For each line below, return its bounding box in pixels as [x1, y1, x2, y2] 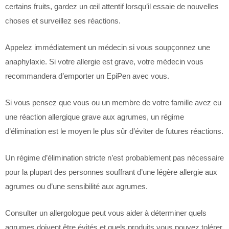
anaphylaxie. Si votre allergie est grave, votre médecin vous [5, 57, 203, 66]
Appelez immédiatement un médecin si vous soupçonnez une [5, 43, 210, 52]
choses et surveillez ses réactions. [5, 16, 121, 25]
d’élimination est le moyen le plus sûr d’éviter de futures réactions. [5, 127, 223, 135]
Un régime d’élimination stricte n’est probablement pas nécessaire [5, 153, 224, 162]
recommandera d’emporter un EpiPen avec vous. [5, 72, 169, 80]
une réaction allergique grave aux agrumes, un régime [5, 112, 184, 121]
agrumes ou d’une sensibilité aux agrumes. [5, 182, 148, 191]
